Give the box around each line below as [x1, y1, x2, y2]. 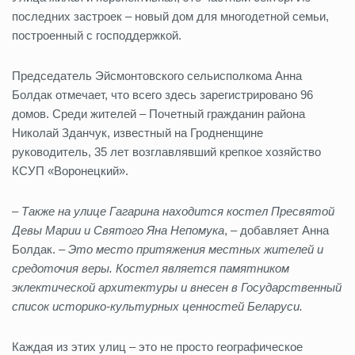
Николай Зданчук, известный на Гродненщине [12, 126, 263, 140]
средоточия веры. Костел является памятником [12, 261, 289, 276]
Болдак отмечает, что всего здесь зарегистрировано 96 [12, 88, 313, 102]
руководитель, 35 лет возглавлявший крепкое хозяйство [12, 145, 321, 159]
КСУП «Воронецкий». [12, 164, 128, 178]
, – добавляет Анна [224, 223, 329, 238]
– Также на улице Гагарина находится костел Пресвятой [12, 204, 334, 219]
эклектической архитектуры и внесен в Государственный [12, 281, 342, 295]
